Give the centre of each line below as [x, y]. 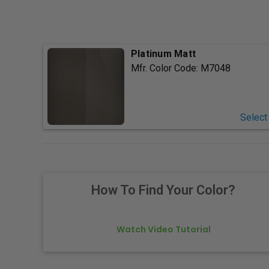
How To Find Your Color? [163, 190]
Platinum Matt [163, 54]
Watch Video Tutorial [163, 230]
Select [253, 118]
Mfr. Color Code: [165, 68]
